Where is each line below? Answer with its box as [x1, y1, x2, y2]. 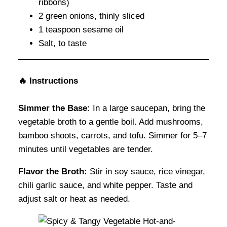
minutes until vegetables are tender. [18, 144, 153, 155]
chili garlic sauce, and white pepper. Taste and [18, 180, 193, 191]
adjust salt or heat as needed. [18, 194, 130, 204]
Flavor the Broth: [18, 167, 87, 177]
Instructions [29, 75, 78, 86]
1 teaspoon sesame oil [39, 25, 124, 35]
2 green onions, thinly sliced [39, 11, 144, 21]
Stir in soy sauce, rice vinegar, [87, 167, 205, 177]
